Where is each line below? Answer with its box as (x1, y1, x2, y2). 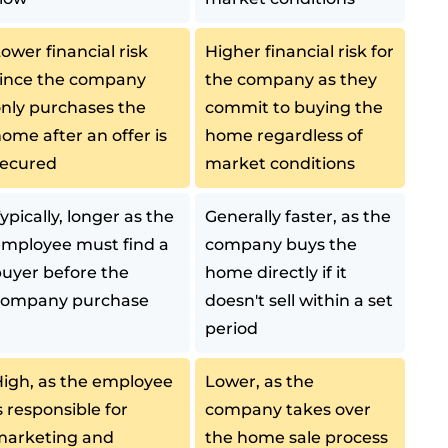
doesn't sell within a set (205, 291, 394, 311)
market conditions (205, 154, 356, 174)
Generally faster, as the (205, 207, 392, 227)
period (205, 319, 259, 339)
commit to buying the (205, 98, 384, 118)
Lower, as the (205, 372, 315, 392)
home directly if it (205, 263, 348, 283)
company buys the (205, 235, 358, 255)
